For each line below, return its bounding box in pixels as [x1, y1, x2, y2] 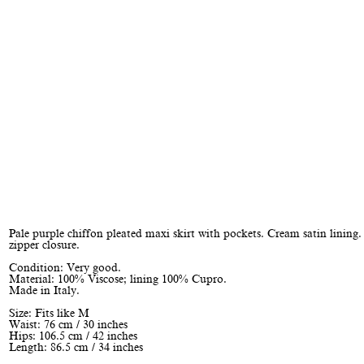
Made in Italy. [8, 284, 80, 297]
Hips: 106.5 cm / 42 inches [8, 330, 137, 342]
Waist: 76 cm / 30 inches [8, 318, 128, 331]
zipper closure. [8, 239, 83, 251]
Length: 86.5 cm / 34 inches [8, 341, 143, 353]
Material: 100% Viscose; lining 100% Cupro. [8, 273, 227, 285]
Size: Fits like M [8, 307, 89, 319]
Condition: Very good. [8, 262, 121, 274]
